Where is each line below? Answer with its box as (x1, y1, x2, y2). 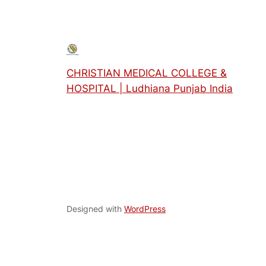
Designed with (66, 204, 124, 214)
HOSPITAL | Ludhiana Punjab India (66, 82, 233, 94)
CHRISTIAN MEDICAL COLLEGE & (66, 66, 227, 79)
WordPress (124, 204, 166, 214)
